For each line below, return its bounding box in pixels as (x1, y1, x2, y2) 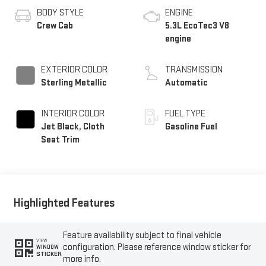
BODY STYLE (36, 7, 84, 19)
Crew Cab (36, 20, 73, 32)
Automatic (165, 77, 208, 89)
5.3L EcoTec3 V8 (165, 20, 229, 32)
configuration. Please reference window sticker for (63, 241, 251, 253)
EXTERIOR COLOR (40, 64, 107, 76)
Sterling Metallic (40, 77, 107, 89)
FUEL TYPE (165, 108, 205, 120)
